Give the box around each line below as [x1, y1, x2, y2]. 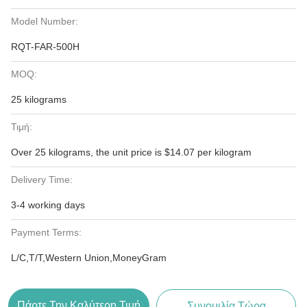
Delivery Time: [11, 174, 73, 185]
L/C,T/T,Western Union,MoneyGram [11, 252, 167, 263]
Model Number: [11, 16, 78, 27]
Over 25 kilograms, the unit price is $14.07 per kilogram [11, 147, 251, 158]
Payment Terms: [11, 227, 82, 238]
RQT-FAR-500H [11, 41, 79, 52]
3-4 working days [11, 199, 85, 210]
